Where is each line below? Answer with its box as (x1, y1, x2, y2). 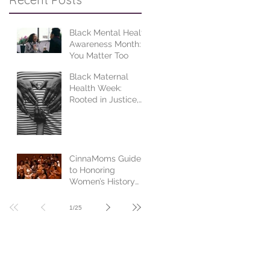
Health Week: (69, 83, 122, 93)
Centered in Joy (69, 106, 131, 116)
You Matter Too (69, 51, 128, 60)
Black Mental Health (69, 28, 149, 37)
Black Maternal (69, 72, 128, 81)
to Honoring (69, 165, 115, 175)
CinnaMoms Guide (69, 154, 141, 163)
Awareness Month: (69, 39, 141, 49)
